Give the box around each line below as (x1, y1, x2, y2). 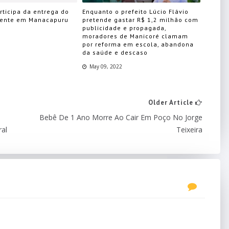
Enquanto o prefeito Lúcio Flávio (82, 8, 189, 16)
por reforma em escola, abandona (82, 40, 194, 49)
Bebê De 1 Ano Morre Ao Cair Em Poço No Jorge (39, 112, 202, 122)
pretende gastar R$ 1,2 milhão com (82, 16, 199, 24)
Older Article (148, 98, 195, 107)
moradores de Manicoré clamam (82, 32, 189, 40)
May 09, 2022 (89, 63, 123, 71)
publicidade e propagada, (82, 24, 167, 32)
